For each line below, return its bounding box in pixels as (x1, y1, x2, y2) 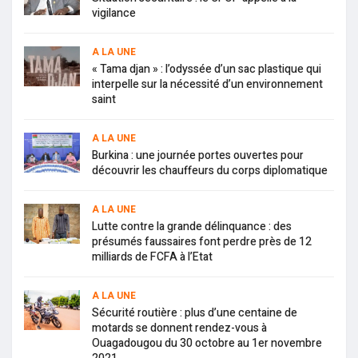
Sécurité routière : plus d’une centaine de (92, 304, 297, 322)
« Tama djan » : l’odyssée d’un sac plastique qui (92, 61, 321, 78)
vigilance (92, 5, 136, 22)
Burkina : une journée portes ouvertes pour (92, 147, 304, 165)
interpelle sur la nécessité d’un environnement (92, 76, 323, 93)
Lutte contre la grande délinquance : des (92, 218, 292, 236)
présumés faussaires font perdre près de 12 (92, 233, 312, 251)
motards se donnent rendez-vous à (92, 320, 267, 337)
